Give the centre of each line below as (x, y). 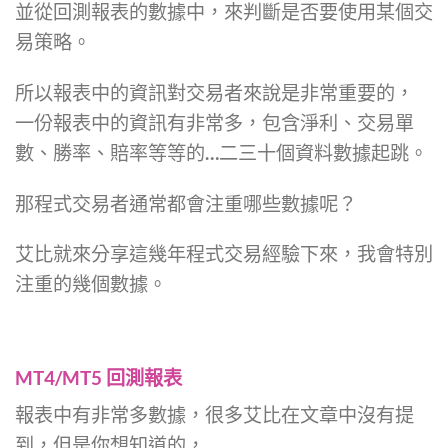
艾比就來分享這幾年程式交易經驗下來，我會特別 (224, 254)
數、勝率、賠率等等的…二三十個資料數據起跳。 (221, 152)
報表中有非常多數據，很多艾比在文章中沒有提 (214, 414)
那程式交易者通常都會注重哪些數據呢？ (186, 203)
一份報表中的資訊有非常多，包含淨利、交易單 (214, 122)
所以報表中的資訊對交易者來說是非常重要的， (214, 92)
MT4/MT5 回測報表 (98, 378)
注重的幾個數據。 (91, 284)
